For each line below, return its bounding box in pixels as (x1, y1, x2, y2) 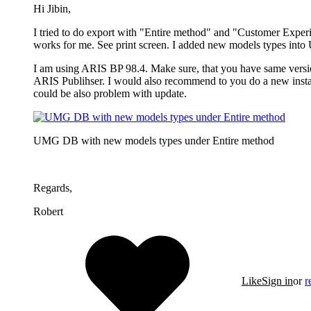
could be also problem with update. (33, 87, 187, 99)
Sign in (262, 274, 293, 287)
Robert (33, 205, 63, 217)
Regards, (33, 181, 72, 194)
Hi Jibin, (33, 2, 71, 15)
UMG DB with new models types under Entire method (33, 134, 274, 146)
